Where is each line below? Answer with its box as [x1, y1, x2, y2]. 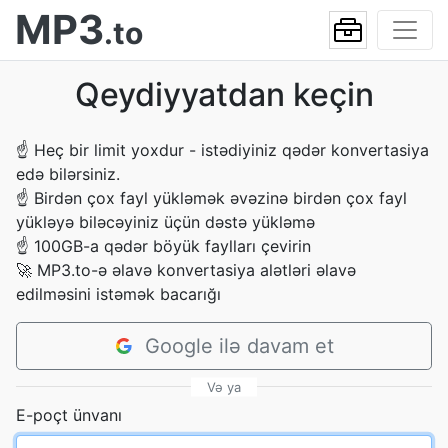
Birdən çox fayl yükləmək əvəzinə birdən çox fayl [34, 188, 407, 208]
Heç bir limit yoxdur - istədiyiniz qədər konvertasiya [34, 140, 429, 160]
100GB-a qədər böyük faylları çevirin [34, 236, 311, 256]
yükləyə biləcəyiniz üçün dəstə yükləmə [16, 212, 315, 232]
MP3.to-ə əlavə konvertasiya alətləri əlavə [37, 260, 356, 280]
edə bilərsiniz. [16, 164, 120, 184]
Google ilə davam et [144, 334, 334, 358]
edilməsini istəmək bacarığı [16, 284, 221, 304]
